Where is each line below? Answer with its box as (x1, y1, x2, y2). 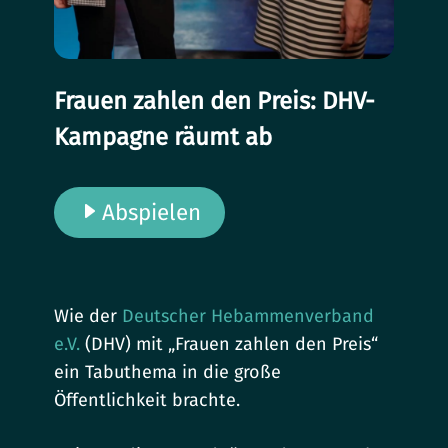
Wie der (54, 305, 123, 328)
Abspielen (102, 199, 201, 227)
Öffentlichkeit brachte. (54, 389, 241, 412)
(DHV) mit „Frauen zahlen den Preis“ (80, 333, 379, 356)
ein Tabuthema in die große (54, 361, 282, 384)
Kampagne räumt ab (54, 123, 272, 152)
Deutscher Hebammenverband (122, 305, 375, 328)
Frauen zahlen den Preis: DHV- (54, 87, 375, 116)
